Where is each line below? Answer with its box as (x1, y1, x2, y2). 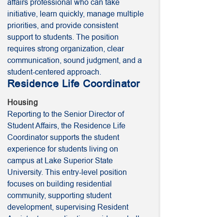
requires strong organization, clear (7, 44, 124, 54)
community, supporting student (7, 190, 111, 201)
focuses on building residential (7, 179, 112, 189)
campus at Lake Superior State (7, 155, 113, 166)
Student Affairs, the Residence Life (7, 121, 125, 131)
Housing (7, 97, 38, 108)
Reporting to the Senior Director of (7, 109, 124, 120)
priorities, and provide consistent (7, 20, 118, 31)
